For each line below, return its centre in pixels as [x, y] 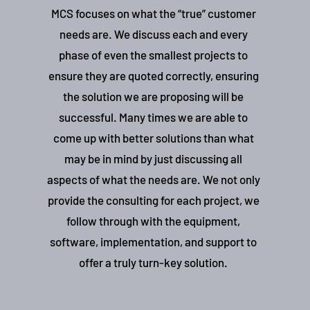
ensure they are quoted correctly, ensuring [153, 75]
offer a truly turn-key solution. [154, 262]
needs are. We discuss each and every [153, 34]
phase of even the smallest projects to [154, 55]
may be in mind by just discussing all [154, 158]
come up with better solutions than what [153, 138]
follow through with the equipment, [154, 221]
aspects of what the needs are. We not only [153, 179]
